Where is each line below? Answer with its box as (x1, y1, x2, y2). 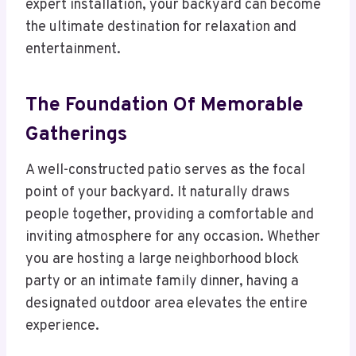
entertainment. (25, 41, 121, 60)
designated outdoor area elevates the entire (25, 295, 308, 314)
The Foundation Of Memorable (25, 92, 304, 118)
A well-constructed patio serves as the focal (25, 161, 305, 180)
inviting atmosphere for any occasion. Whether (25, 228, 320, 247)
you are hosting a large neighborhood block (25, 250, 299, 269)
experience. (25, 317, 99, 336)
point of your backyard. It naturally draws (25, 184, 290, 203)
